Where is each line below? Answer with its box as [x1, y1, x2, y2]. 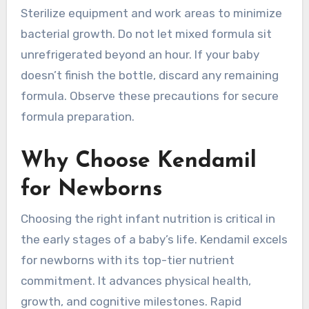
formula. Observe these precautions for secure [20, 88, 279, 103]
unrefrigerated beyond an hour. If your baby [20, 47, 259, 61]
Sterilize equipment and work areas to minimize [20, 6, 282, 20]
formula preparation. [20, 109, 134, 123]
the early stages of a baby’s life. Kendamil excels [20, 232, 288, 247]
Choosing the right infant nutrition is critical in [20, 212, 275, 226]
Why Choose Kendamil [20, 150, 257, 172]
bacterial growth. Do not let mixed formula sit [20, 26, 272, 41]
